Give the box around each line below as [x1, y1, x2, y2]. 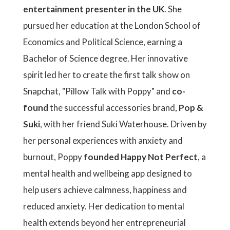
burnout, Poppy [23, 151, 84, 162]
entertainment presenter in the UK [23, 4, 164, 14]
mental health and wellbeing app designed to [23, 168, 192, 179]
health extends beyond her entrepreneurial [23, 217, 186, 228]
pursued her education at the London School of [23, 20, 201, 31]
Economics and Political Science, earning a [23, 36, 182, 47]
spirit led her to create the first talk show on [23, 69, 190, 80]
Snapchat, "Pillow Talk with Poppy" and [23, 86, 172, 97]
